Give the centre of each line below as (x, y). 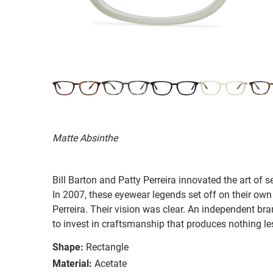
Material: (72, 263)
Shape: (68, 247)
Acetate (111, 263)
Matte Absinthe (85, 138)
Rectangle (107, 247)
